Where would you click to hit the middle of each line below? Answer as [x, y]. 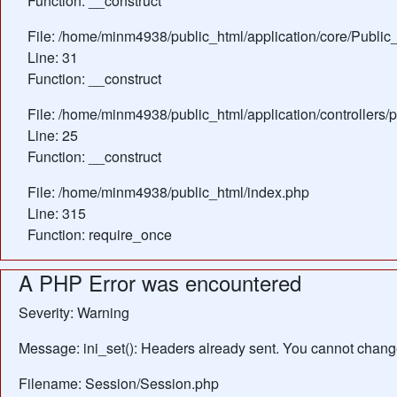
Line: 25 [53, 135]
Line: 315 [57, 213]
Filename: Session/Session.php [119, 383]
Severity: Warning [74, 312]
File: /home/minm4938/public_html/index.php [168, 192]
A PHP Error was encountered [160, 282]
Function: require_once [100, 234]
